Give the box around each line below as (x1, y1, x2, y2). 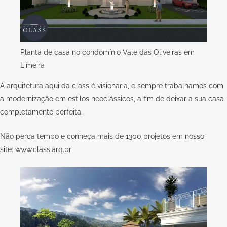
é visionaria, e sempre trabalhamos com (89, 82, 223, 90)
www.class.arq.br (15, 145, 71, 154)
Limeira (20, 61, 45, 70)
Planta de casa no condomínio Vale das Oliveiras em (20, 48, 195, 57)
